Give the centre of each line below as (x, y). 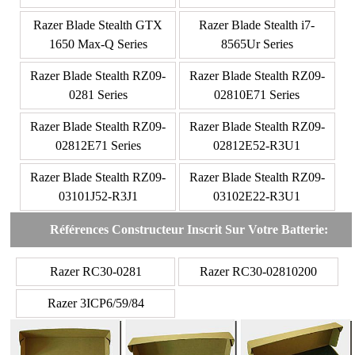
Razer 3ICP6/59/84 (95, 303)
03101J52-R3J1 (98, 196)
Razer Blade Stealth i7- (257, 25)
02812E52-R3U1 (257, 145)
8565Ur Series (257, 44)
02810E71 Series (257, 94)
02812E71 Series (98, 145)
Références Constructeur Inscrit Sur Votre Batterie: (189, 229)
